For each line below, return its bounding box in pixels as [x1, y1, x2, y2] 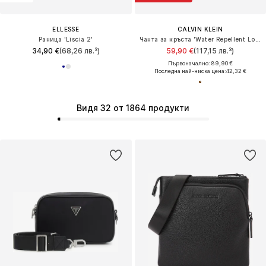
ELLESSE [52, 25, 80, 33]
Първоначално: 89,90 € [167, 59, 233, 66]
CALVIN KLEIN [177, 25, 223, 33]
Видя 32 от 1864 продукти [77, 103, 189, 113]
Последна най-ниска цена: [154, 67, 226, 74]
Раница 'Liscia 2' [38, 35, 93, 43]
